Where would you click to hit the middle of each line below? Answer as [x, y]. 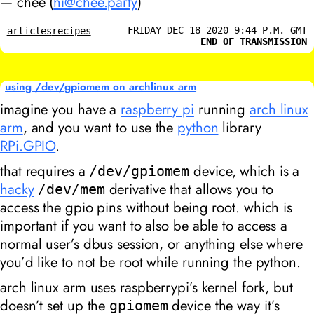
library [240, 128]
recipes [71, 30]
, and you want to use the [100, 128]
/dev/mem [71, 190]
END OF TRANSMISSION [254, 41]
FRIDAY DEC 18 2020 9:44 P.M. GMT [218, 30]
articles [29, 30]
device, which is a [245, 171]
